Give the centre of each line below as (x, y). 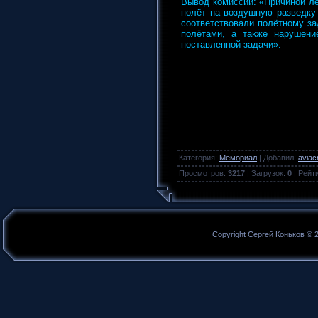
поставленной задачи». (231, 45)
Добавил (279, 157)
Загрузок (267, 173)
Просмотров (201, 173)
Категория (197, 157)
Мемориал (238, 157)
